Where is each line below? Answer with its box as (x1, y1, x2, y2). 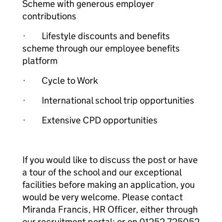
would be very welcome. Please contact (22, 191, 183, 203)
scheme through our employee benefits (22, 43, 180, 54)
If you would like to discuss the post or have (22, 154, 198, 166)
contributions (22, 10, 76, 22)
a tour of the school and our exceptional (22, 166, 181, 178)
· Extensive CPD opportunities (22, 114, 158, 126)
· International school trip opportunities (22, 95, 194, 106)
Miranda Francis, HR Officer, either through (22, 204, 198, 215)
